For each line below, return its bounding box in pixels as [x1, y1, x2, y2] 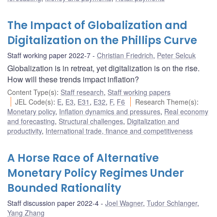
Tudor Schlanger [147, 198, 197, 208]
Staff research [61, 87, 104, 97]
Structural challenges [59, 116, 123, 126]
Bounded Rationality [7, 180, 121, 196]
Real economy [164, 106, 208, 116]
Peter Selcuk [157, 50, 196, 60]
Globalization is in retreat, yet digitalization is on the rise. [7, 62, 200, 74]
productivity [7, 125, 42, 136]
